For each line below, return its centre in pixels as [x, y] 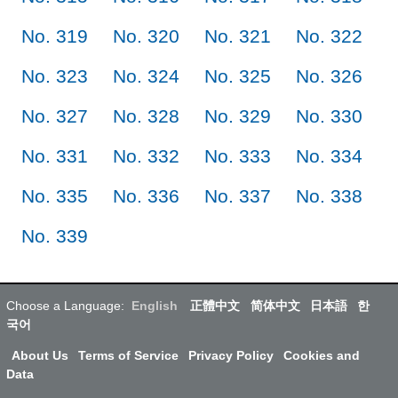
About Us [40, 355]
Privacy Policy [231, 355]
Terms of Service [128, 355]
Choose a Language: [65, 305]
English [155, 305]
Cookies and [322, 355]
